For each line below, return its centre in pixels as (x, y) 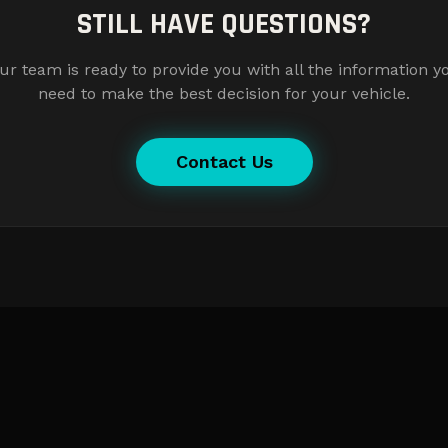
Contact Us (224, 161)
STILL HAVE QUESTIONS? (224, 24)
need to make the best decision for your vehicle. (224, 93)
